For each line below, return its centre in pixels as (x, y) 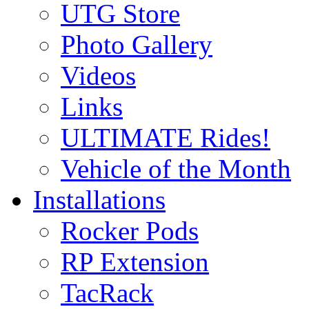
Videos (98, 76)
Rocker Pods (130, 231)
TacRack (107, 293)
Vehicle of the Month (176, 169)
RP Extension (135, 262)
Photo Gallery (137, 44)
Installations (99, 200)
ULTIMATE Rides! (166, 138)
